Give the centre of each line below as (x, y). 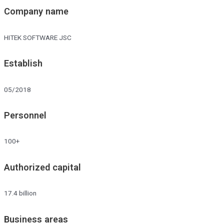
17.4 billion (20, 193)
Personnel (25, 115)
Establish (23, 63)
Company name (36, 11)
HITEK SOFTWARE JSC (38, 37)
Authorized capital (42, 167)
